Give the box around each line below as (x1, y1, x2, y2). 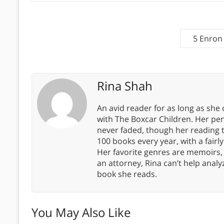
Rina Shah (97, 77, 152, 94)
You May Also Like (31, 204, 130, 221)
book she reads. (97, 168, 157, 180)
